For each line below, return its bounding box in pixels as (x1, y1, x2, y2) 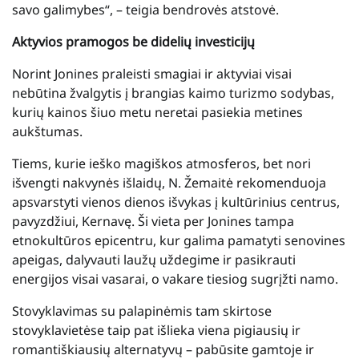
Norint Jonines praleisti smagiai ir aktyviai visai (12, 64, 292, 83)
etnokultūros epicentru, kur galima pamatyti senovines (12, 231, 345, 249)
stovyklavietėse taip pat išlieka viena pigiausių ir (12, 321, 301, 339)
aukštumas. (12, 122, 83, 140)
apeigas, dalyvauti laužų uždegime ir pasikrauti (12, 250, 296, 268)
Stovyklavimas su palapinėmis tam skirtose (12, 301, 272, 320)
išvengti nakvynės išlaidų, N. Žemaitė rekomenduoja (12, 173, 326, 192)
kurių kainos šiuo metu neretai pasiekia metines (12, 103, 303, 121)
